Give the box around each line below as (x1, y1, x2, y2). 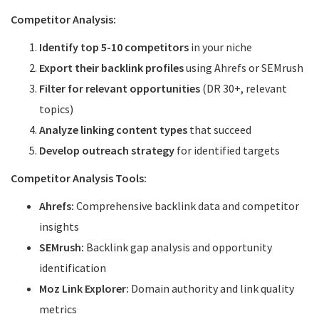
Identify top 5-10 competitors (39, 40, 189, 54)
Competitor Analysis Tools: (11, 171, 147, 185)
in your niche (189, 40, 252, 54)
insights (39, 219, 79, 234)
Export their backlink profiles (39, 61, 184, 75)
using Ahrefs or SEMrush (184, 61, 303, 75)
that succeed (187, 122, 251, 137)
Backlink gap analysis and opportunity (84, 240, 272, 254)
